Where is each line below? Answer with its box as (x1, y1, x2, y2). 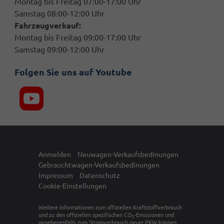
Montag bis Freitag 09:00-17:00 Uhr (14, 33, 141, 42)
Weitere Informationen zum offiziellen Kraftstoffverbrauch (38, 204, 182, 210)
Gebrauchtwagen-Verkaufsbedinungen (38, 161, 159, 169)
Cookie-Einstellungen (38, 182, 106, 190)
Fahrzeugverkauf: (14, 21, 81, 30)
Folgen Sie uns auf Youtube (14, 67, 132, 77)
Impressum (38, 171, 73, 180)
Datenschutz (79, 171, 120, 180)
